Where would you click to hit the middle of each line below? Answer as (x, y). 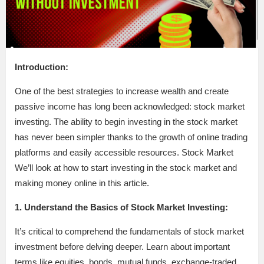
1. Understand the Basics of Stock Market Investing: (121, 207)
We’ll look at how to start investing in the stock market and (126, 167)
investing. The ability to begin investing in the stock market (126, 121)
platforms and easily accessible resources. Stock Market (124, 152)
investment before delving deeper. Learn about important (122, 246)
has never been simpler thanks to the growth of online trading (131, 137)
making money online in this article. (82, 183)
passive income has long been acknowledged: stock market (130, 106)
